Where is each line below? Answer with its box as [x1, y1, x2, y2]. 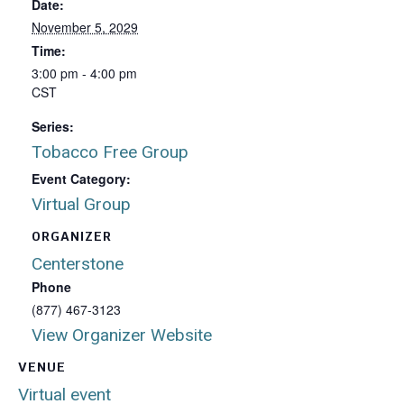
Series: [32, 117, 74, 135]
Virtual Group [32, 194, 131, 215]
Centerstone [32, 253, 124, 274]
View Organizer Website [32, 325, 212, 345]
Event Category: [32, 170, 131, 188]
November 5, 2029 [32, 18, 138, 36]
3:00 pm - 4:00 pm [32, 64, 137, 82]
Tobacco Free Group [32, 142, 188, 162]
